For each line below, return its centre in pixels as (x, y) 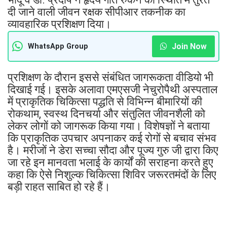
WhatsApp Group (58, 46)
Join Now (188, 46)
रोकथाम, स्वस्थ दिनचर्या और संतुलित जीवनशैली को (106, 113)
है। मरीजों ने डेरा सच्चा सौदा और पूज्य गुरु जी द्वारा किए (113, 150)
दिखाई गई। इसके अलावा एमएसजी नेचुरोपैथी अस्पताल (112, 89)
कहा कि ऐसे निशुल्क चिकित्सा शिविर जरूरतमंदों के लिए (112, 174)
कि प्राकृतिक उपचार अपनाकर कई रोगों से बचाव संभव (112, 138)
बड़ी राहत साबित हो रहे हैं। (59, 186)
